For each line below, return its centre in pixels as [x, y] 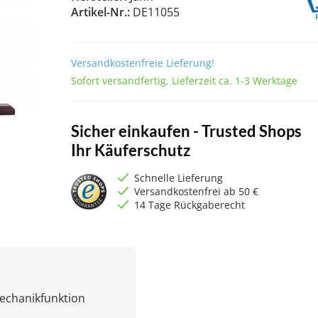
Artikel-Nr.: [102, 12]
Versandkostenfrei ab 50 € [196, 191]
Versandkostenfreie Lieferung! [142, 63]
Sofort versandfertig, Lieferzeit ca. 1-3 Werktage [184, 81]
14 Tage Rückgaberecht [189, 205]
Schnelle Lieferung [178, 178]
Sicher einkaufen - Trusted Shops [186, 131]
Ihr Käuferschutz [130, 150]
